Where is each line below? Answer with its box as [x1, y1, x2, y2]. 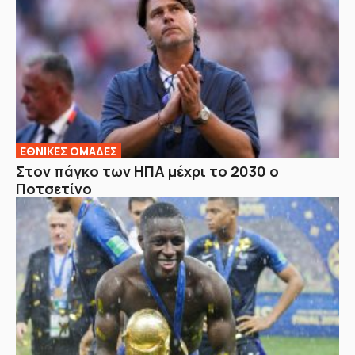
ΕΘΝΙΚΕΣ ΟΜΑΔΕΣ [20, 143, 117, 159]
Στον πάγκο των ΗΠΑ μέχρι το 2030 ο [16, 162, 279, 181]
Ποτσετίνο [16, 179, 92, 199]
